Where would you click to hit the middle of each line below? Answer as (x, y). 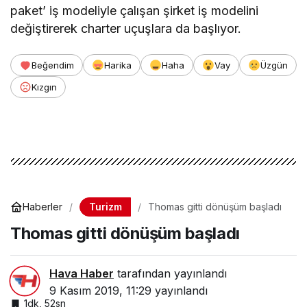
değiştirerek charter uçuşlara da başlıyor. (126, 28)
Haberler (42, 207)
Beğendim (53, 65)
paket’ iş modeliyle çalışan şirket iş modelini (135, 10)
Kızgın (44, 87)
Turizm (105, 206)
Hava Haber (82, 273)
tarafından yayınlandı (170, 273)
